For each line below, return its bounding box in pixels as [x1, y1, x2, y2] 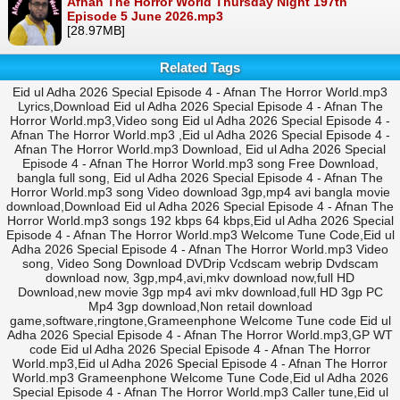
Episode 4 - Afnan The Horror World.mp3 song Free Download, [21, 156, 379, 171]
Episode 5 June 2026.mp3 [67, 9, 223, 24]
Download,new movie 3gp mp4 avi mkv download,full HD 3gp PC [17, 285, 383, 300]
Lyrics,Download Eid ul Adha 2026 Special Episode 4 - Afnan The [17, 99, 383, 114]
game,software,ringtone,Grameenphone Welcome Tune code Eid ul [9, 313, 391, 329]
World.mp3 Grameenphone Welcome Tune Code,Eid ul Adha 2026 [12, 371, 388, 386]
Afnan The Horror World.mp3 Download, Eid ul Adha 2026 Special [14, 142, 386, 157]
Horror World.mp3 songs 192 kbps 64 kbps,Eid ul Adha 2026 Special [6, 213, 394, 229]
